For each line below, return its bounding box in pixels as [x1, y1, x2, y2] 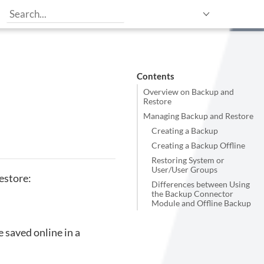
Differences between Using [151, 179, 250, 189]
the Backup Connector [151, 189, 233, 199]
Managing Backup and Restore [143, 111, 253, 121]
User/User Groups [151, 164, 217, 174]
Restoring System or [151, 155, 225, 165]
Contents [136, 70, 174, 81]
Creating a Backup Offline [151, 140, 245, 150]
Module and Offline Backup [151, 198, 251, 208]
